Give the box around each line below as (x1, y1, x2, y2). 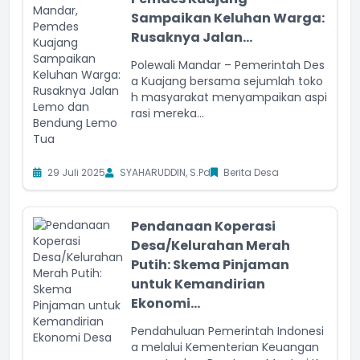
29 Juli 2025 (45, 166, 105, 179)
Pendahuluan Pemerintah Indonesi (131, 323, 324, 339)
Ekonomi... (131, 294, 200, 313)
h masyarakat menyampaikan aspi (131, 89, 327, 105)
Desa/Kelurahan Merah (131, 236, 290, 255)
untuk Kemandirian (131, 275, 265, 293)
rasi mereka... (131, 105, 204, 121)
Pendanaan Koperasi (131, 217, 276, 235)
